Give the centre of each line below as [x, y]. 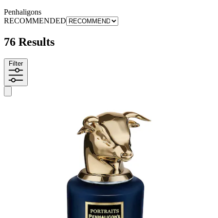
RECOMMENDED [35, 21]
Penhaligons [23, 12]
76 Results [29, 42]
